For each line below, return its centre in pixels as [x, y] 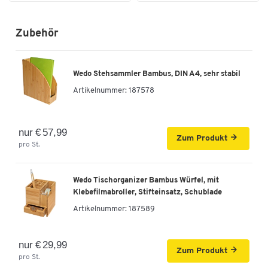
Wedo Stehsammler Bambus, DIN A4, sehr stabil [157, 74]
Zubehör [37, 33]
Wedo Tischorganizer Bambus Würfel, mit [146, 181]
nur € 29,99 [43, 245]
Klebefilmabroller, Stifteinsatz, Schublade [147, 193]
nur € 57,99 [43, 132]
